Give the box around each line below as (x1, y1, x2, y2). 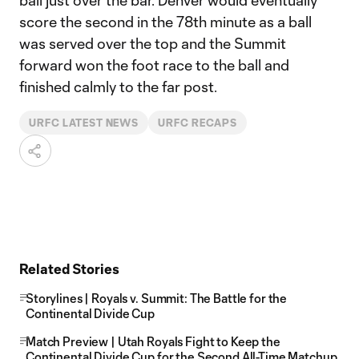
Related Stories (19, 260, 119, 276)
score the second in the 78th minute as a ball (19, 13, 312, 30)
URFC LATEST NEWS (29, 117, 139, 128)
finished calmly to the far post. (19, 78, 217, 95)
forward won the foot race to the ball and (19, 56, 289, 74)
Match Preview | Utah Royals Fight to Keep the (26, 334, 280, 349)
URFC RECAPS (158, 117, 237, 128)
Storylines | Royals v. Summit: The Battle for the (26, 291, 288, 305)
